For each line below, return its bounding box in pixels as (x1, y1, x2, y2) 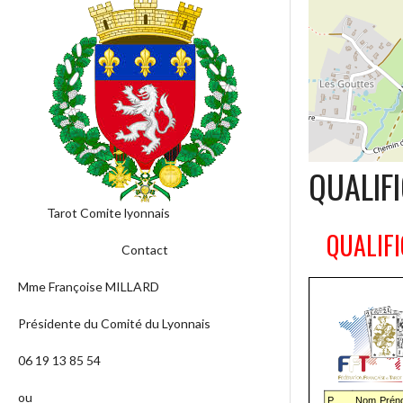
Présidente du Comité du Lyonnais (18, 316, 210, 332)
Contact (121, 242, 169, 258)
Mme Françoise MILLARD (18, 279, 159, 295)
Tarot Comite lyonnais (47, 205, 171, 221)
